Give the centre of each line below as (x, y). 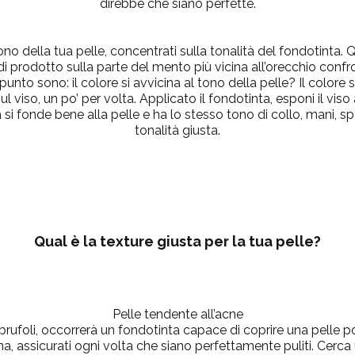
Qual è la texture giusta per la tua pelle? (177, 241)
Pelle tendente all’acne (177, 315)
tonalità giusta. (177, 130)
